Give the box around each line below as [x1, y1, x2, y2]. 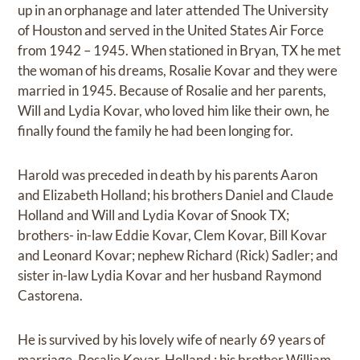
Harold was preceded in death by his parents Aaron [18, 166, 318, 184]
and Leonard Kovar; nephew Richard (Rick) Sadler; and [18, 247, 339, 264]
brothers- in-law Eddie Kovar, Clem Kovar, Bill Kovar [18, 227, 328, 244]
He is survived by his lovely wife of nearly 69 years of [18, 331, 326, 349]
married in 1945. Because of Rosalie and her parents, [18, 82, 327, 100]
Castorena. [18, 287, 84, 305]
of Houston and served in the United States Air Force [18, 22, 325, 39]
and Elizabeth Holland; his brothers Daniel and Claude [18, 186, 334, 204]
